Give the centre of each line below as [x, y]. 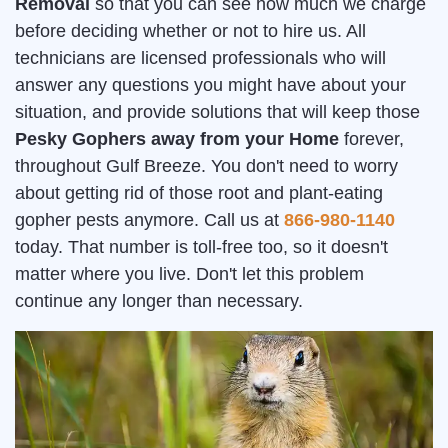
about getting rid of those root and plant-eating [199, 193]
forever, [371, 139]
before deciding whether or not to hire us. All [193, 31]
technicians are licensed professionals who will [200, 58]
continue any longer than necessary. [159, 301]
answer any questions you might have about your [210, 85]
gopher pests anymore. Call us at [149, 220]
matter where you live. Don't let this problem [189, 274]
